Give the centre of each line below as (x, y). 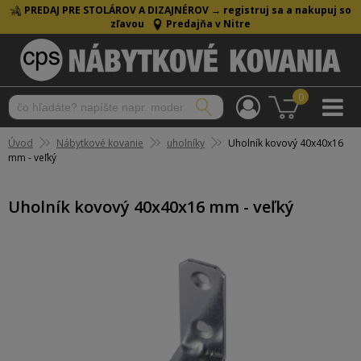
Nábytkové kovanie (100, 143)
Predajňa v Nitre (208, 24)
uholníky (186, 143)
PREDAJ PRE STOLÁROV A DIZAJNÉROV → (122, 10)
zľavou (127, 24)
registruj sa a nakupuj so (287, 10)
